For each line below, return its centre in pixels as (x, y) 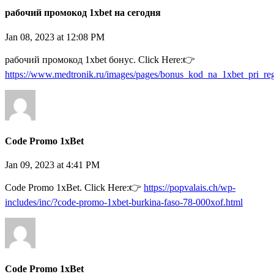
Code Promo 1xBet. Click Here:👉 (74, 188)
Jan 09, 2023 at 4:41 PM (52, 165)
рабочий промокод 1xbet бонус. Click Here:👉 (100, 59)
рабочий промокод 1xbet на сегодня (83, 13)
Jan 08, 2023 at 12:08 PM (55, 37)
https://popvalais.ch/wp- (190, 188)
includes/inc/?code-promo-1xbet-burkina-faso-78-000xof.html (124, 202)
